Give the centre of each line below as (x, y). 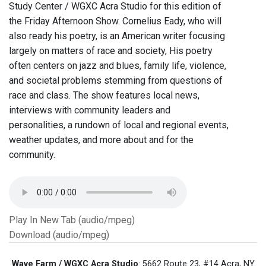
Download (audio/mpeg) (59, 235)
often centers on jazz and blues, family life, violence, (118, 66)
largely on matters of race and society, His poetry (111, 51)
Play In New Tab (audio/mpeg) (72, 220)
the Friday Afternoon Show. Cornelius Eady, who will (115, 21)
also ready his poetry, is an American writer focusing (117, 36)
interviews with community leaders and (90, 110)
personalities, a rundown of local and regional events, (119, 125)
